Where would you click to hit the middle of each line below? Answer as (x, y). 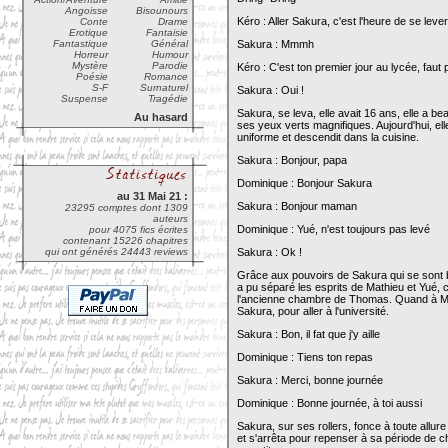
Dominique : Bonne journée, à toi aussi (329, 403)
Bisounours (162, 10)
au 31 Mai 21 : (152, 196)
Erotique (88, 32)
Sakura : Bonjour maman (297, 206)
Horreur (91, 54)
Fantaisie (167, 32)
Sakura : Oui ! (270, 90)
